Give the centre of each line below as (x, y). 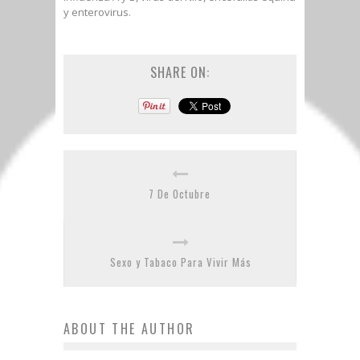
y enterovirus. (97, 12)
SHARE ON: (180, 72)
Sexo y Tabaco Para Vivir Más (180, 262)
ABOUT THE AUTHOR (129, 329)
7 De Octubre (180, 194)
